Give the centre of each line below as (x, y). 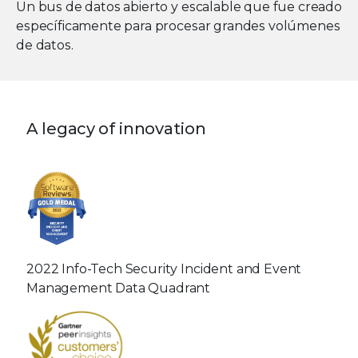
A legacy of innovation (116, 129)
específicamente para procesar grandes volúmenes (178, 26)
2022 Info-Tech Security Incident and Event (164, 269)
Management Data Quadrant (119, 288)
